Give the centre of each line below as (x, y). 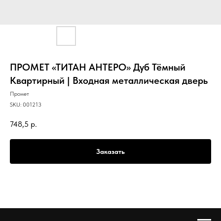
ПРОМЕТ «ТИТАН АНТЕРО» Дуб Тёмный (98, 67)
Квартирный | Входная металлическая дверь (109, 80)
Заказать (110, 151)
